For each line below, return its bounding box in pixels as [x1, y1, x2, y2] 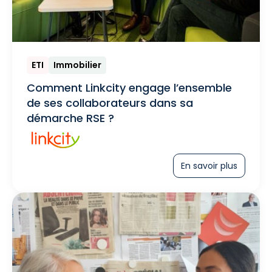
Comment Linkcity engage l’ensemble [27, 80, 232, 96]
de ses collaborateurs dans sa [27, 95, 193, 111]
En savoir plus [181, 160, 237, 172]
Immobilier [53, 59, 101, 72]
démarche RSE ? [27, 110, 114, 126]
